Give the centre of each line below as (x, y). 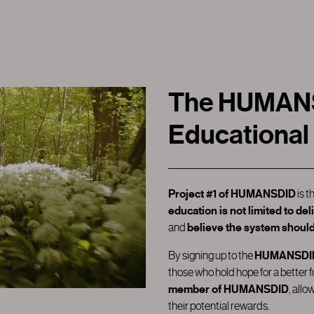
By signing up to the (211, 256)
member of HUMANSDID (228, 290)
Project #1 (193, 194)
